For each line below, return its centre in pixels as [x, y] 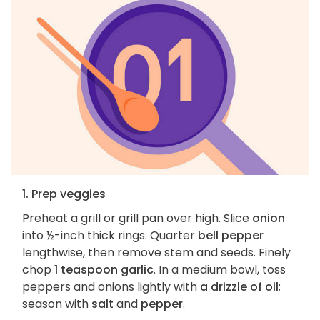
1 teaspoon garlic [104, 270]
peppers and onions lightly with [111, 287]
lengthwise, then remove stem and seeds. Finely [156, 253]
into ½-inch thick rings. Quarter [110, 236]
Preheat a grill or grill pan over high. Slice [137, 219]
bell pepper [231, 236]
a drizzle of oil [239, 287]
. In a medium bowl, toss [220, 270]
